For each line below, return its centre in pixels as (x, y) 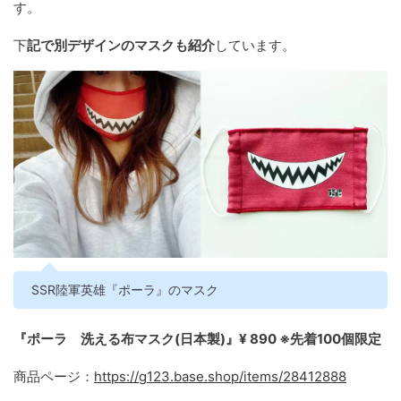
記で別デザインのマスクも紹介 (121, 45)
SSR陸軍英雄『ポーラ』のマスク (125, 289)
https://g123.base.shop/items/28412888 (220, 376)
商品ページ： (54, 376)
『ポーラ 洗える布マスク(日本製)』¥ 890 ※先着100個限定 (197, 338)
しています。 (255, 45)
